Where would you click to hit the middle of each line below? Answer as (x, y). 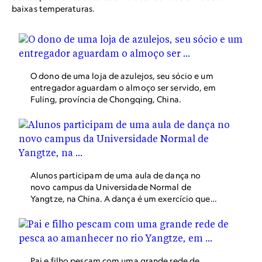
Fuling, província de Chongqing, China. (106, 99)
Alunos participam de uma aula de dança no (116, 175)
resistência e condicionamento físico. (103, 234)
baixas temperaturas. (53, 8)
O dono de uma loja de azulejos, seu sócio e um (122, 76)
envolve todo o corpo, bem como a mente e (116, 210)
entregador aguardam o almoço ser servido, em (123, 87)
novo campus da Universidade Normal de (111, 187)
